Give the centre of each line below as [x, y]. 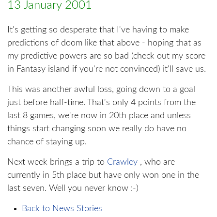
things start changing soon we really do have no [97, 129]
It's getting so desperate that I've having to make [98, 30]
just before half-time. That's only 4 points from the [101, 103]
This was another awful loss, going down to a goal [101, 90]
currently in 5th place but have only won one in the [103, 176]
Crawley [122, 163]
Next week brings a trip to [57, 163]
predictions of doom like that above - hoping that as [104, 43]
